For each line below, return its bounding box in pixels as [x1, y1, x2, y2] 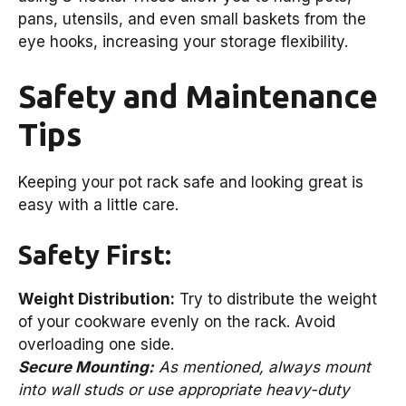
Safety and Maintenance [18, 77, 378, 114]
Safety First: [18, 240, 171, 270]
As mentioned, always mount [154, 358, 371, 377]
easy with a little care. [18, 195, 179, 214]
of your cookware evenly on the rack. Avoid [18, 313, 335, 332]
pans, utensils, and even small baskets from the [18, 10, 366, 29]
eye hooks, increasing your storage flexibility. [18, 33, 348, 52]
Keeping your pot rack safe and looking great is [18, 172, 363, 191]
